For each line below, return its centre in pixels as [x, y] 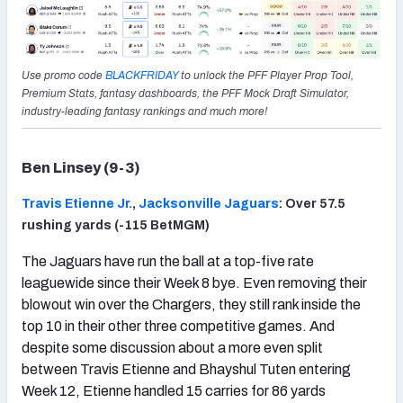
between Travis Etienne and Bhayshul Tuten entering [186, 370]
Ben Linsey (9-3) [81, 168]
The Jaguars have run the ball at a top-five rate [168, 262]
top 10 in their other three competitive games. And [178, 327]
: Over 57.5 [312, 204]
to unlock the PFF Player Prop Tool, [266, 76]
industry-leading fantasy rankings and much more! [144, 112]
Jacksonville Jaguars [209, 204]
